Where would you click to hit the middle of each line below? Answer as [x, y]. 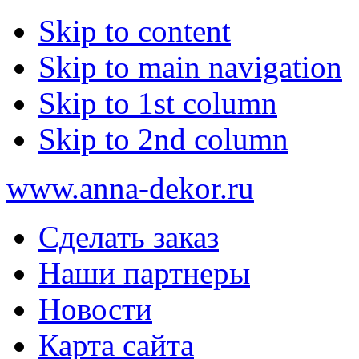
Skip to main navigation [190, 67]
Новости [95, 309]
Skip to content [135, 31]
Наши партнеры [144, 273]
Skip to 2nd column [163, 139]
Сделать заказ [129, 237]
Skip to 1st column [158, 103]
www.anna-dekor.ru [130, 188]
